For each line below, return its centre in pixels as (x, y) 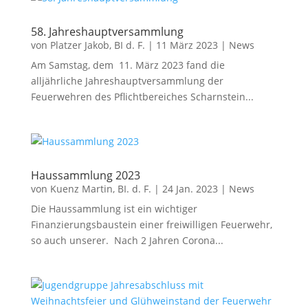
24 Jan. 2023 (190, 189)
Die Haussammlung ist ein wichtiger (114, 209)
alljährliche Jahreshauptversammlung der (127, 81)
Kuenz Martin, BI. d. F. (100, 189)
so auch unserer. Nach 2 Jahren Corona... (127, 240)
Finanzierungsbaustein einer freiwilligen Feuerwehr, (151, 224)
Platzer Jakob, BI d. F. (97, 45)
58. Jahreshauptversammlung (107, 32)
